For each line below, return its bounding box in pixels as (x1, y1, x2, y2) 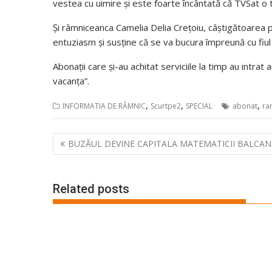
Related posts (53, 182, 129, 196)
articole (52, 163, 103, 180)
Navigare (52, 131, 110, 149)
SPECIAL (186, 101, 212, 111)
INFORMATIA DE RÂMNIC (63, 101, 146, 111)
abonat (233, 101, 257, 111)
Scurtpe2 (151, 101, 181, 111)
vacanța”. (53, 75, 89, 87)
